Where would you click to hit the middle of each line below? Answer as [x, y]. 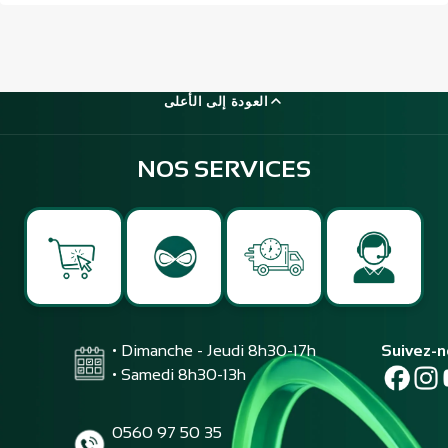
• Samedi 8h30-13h [179, 374]
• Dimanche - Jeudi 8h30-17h [214, 350]
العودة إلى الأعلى [216, 101]
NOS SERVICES [224, 168]
